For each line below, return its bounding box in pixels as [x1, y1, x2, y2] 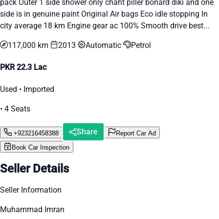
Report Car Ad [116, 129, 156, 137]
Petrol [131, 40, 151, 50]
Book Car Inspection [12, 144, 69, 152]
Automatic [86, 40, 123, 50]
